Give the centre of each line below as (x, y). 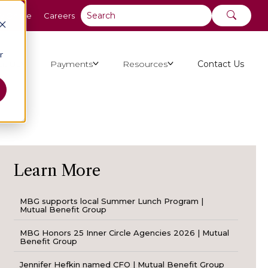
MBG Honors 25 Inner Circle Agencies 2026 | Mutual (125, 233)
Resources (145, 64)
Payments (71, 64)
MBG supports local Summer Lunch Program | (112, 201)
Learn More (57, 170)
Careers (59, 16)
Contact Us (221, 64)
